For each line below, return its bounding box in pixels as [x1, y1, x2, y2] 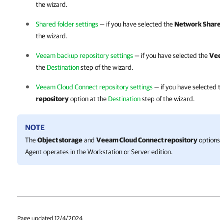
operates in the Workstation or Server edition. [42, 148, 173, 156]
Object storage [37, 136, 82, 144]
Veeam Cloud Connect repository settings [36, 83, 153, 91]
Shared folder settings [36, 20, 98, 28]
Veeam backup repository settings [36, 52, 133, 59]
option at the [69, 95, 108, 103]
